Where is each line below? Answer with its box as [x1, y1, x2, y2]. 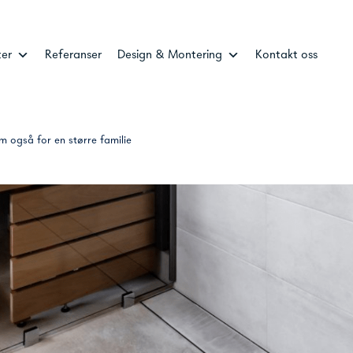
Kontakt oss [255, 49, 318, 62]
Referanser [44, 49, 102, 62]
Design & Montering [117, 49, 222, 62]
